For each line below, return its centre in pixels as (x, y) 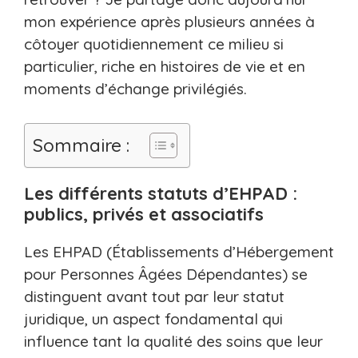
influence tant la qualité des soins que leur (173, 341)
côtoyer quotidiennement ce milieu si (154, 44)
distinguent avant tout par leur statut (154, 296)
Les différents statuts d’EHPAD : (161, 193)
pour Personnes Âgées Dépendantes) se (166, 274)
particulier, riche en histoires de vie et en (165, 67)
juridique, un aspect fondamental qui (153, 318)
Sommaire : (81, 145)
